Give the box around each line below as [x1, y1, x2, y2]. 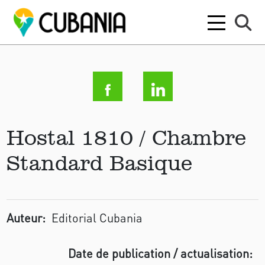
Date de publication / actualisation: [67, 245, 253, 261]
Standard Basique [7, 150, 193, 175]
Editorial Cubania [51, 210, 143, 225]
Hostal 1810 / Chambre [7, 125, 247, 150]
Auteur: [7, 210, 46, 225]
